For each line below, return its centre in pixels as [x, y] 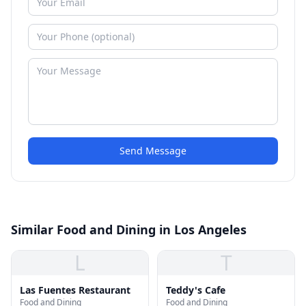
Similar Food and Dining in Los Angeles [129, 229]
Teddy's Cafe [196, 290]
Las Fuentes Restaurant [75, 290]
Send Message [153, 151]
